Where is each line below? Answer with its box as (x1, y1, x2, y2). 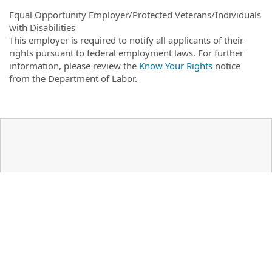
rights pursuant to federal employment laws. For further (9, 47, 243, 59)
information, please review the (9, 59, 139, 72)
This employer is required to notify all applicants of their (9, 34, 243, 46)
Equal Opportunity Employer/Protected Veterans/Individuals (9, 8, 261, 21)
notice (212, 59, 240, 72)
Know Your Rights (139, 59, 212, 72)
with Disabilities (9, 21, 75, 33)
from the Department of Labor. (9, 72, 137, 84)
